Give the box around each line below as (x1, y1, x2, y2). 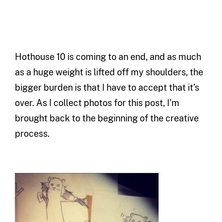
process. (14, 128, 50, 139)
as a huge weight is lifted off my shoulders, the (14, 67, 203, 78)
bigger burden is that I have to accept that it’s (14, 82, 199, 93)
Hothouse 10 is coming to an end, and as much (14, 52, 201, 62)
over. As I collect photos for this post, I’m (14, 98, 179, 109)
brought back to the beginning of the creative (14, 113, 199, 124)
